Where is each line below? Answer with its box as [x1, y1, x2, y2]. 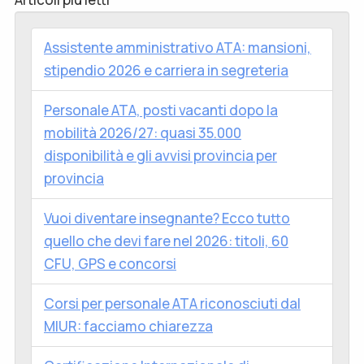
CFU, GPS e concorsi [44, 254, 176, 274]
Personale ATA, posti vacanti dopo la [44, 101, 278, 120]
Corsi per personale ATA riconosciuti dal [44, 294, 301, 314]
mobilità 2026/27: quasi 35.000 [44, 123, 241, 143]
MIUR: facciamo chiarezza [44, 317, 213, 336]
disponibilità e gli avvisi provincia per [44, 146, 277, 166]
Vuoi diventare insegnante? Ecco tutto [44, 209, 290, 228]
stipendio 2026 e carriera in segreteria [44, 61, 288, 80]
